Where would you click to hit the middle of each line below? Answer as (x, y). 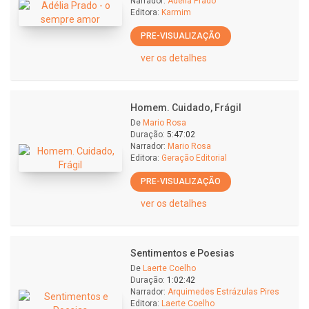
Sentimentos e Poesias (182, 253)
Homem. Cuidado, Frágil (186, 108)
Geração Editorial (194, 158)
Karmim (176, 12)
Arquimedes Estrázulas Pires (223, 292)
